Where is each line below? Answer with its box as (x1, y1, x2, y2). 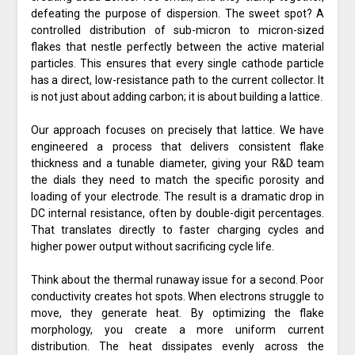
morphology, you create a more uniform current (30, 323, 325, 337)
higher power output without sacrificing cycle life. (30, 240, 274, 254)
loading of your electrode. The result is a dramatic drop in (30, 190, 325, 204)
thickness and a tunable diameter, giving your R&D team (30, 157, 325, 170)
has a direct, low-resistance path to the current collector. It (30, 74, 325, 87)
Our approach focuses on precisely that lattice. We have (30, 124, 325, 137)
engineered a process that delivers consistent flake (30, 140, 325, 154)
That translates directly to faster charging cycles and (30, 223, 325, 237)
